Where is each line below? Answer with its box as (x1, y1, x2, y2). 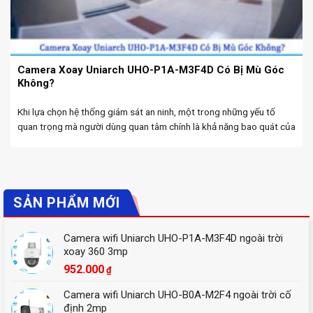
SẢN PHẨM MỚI (13, 194, 120, 212)
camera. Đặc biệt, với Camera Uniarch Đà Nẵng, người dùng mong (17, 135, 285, 147)
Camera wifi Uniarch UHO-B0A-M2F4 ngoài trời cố (64, 289, 291, 302)
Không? (17, 77, 54, 90)
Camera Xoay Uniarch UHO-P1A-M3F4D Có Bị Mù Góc (17, 64, 284, 77)
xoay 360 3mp (64, 245, 128, 259)
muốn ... (17, 150, 49, 161)
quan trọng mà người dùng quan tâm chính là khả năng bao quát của (17, 120, 296, 132)
